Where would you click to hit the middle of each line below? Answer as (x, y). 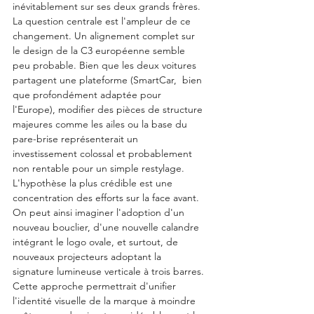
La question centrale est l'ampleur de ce (103, 21)
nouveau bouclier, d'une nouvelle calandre (107, 227)
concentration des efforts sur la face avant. (107, 198)
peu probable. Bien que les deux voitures (106, 66)
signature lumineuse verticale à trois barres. (110, 272)
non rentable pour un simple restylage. (100, 169)
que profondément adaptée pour (88, 95)
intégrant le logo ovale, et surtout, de (97, 242)
